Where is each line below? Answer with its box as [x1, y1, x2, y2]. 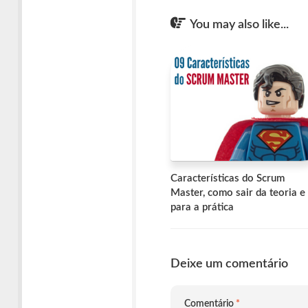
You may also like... [190, 19, 289, 31]
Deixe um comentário [170, 257, 288, 270]
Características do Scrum [170, 173, 285, 184]
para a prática [170, 201, 234, 212]
